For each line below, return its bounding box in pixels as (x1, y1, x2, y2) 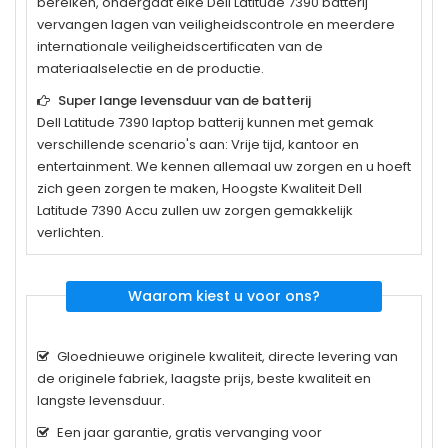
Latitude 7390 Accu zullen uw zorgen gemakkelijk (37, 200, 353, 220)
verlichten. (37, 222, 104, 242)
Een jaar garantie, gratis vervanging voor (57, 422, 322, 442)
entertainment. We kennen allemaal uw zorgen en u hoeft (37, 156, 411, 176)
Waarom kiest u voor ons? (127, 285, 320, 306)
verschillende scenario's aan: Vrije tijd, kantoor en (37, 134, 359, 154)
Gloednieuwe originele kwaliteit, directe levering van (57, 346, 398, 366)
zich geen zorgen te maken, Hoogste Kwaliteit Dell (37, 178, 362, 198)
